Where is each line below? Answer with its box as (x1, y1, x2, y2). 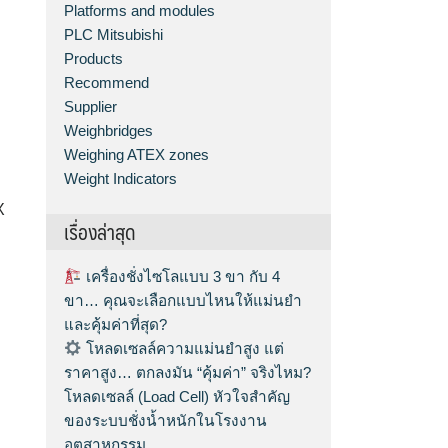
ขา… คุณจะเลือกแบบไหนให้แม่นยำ (64, 292, 303, 310)
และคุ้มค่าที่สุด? (64, 316, 168, 334)
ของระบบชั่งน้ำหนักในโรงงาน (64, 412, 268, 430)
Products (64, 50, 124, 68)
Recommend (64, 74, 150, 92)
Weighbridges (64, 122, 154, 140)
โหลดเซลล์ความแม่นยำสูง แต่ (81, 340, 284, 358)
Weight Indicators (64, 170, 178, 188)
